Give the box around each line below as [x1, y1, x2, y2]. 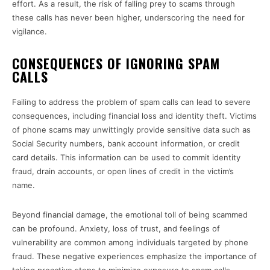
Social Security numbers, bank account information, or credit [12, 139, 240, 149]
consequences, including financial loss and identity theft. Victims [12, 111, 257, 121]
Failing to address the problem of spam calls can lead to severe [12, 97, 251, 107]
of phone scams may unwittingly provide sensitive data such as [12, 125, 251, 135]
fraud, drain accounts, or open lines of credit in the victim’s [12, 166, 234, 177]
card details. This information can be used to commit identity [12, 152, 240, 163]
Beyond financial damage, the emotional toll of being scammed [12, 210, 248, 220]
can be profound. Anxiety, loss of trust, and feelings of [12, 224, 220, 234]
